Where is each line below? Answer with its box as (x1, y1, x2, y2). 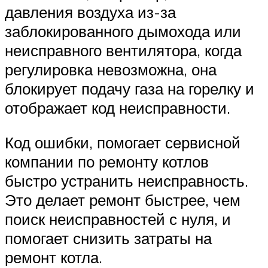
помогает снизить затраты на (5, 229, 212, 248)
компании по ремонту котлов (5, 152, 209, 172)
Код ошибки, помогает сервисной (5, 133, 240, 153)
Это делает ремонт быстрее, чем (5, 190, 240, 210)
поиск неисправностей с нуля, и (5, 209, 231, 229)
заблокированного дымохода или (5, 22, 241, 41)
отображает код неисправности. (5, 98, 230, 118)
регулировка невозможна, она (5, 60, 217, 80)
